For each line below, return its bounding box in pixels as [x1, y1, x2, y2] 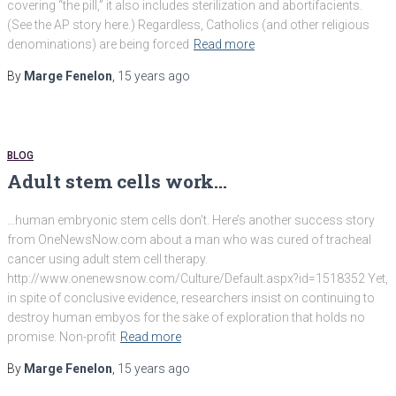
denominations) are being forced [7, 37, 189, 52]
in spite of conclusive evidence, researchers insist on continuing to [7, 290, 375, 305]
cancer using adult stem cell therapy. [7, 251, 208, 266]
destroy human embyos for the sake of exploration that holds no [7, 309, 365, 324]
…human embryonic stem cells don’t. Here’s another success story [7, 212, 375, 227]
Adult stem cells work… [7, 169, 227, 194]
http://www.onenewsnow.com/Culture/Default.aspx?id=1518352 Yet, [7, 270, 388, 286]
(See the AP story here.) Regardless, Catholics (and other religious [7, 18, 369, 33]
